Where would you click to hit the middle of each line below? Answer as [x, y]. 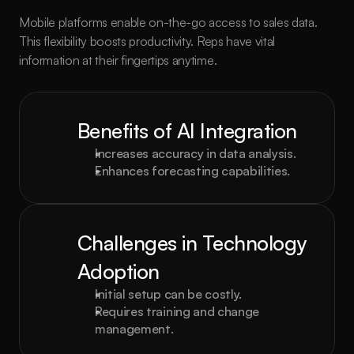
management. [134, 329]
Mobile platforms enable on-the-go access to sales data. [168, 22]
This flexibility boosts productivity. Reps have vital [147, 41]
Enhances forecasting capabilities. [193, 171]
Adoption [119, 271]
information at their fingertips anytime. [118, 60]
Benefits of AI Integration [187, 130]
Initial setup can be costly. [169, 294]
